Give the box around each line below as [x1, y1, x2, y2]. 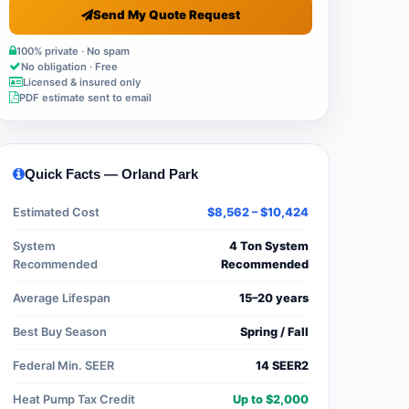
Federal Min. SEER [13, 358, 114, 372]
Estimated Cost [13, 204, 100, 219]
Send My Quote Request [93, 6, 240, 22]
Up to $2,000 [233, 392, 309, 406]
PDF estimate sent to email [19, 90, 152, 104]
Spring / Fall [240, 324, 309, 339]
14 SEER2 [256, 358, 309, 372]
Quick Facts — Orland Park [25, 165, 198, 182]
